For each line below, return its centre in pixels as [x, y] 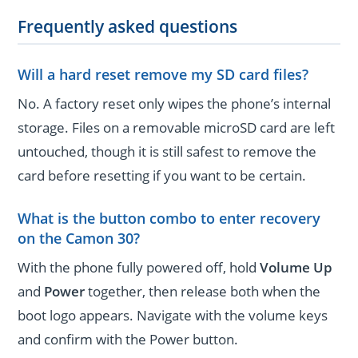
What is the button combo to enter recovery [169, 218]
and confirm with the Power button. [128, 339]
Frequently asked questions [128, 26]
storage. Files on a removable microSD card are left [177, 128]
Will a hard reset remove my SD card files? [163, 75]
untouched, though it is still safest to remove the [167, 152]
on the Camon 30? [79, 238]
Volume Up [296, 267]
